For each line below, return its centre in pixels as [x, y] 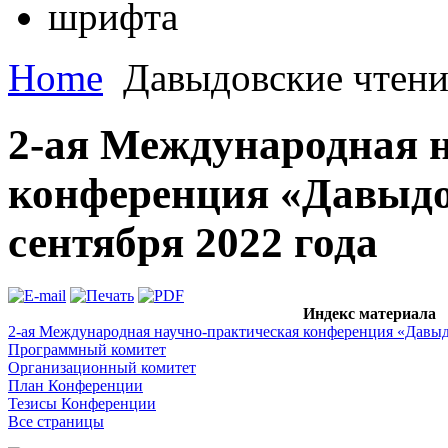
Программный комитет [87, 349]
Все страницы [56, 421]
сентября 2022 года [193, 242]
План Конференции [75, 385]
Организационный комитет [102, 367]
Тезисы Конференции [82, 403]
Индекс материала [369, 313]
